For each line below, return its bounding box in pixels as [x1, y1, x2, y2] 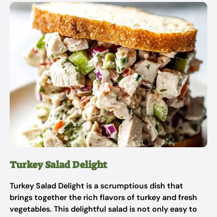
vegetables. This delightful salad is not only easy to [10, 204, 197, 214]
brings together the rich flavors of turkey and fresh [10, 192, 197, 202]
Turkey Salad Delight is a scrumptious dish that [10, 181, 183, 191]
